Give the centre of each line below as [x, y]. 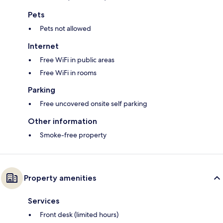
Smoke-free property [73, 135]
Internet [43, 46]
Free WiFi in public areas [77, 60]
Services [44, 201]
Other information [62, 121]
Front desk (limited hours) [79, 215]
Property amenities [60, 178]
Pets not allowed [65, 29]
